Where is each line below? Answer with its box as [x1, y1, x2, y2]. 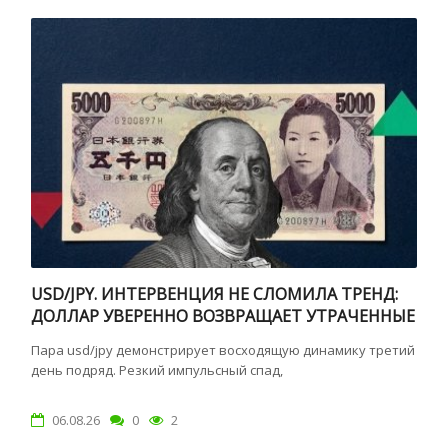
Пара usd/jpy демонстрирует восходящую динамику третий [31, 341, 416, 359]
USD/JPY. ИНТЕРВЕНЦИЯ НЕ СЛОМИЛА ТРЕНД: [31, 283, 399, 305]
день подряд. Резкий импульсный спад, [31, 361, 284, 379]
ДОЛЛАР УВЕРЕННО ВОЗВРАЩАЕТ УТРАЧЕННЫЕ [31, 305, 416, 327]
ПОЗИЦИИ [31, 327, 117, 349]
